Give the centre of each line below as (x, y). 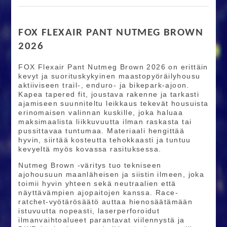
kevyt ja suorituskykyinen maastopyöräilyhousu (109, 76)
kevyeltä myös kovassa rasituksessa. (90, 149)
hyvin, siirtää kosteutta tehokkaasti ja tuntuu (105, 140)
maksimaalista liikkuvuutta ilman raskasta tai (105, 121)
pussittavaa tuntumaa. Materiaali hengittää (102, 130)
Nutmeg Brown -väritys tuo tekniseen (90, 165)
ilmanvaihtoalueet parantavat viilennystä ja (102, 220)
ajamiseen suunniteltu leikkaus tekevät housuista (113, 103)
